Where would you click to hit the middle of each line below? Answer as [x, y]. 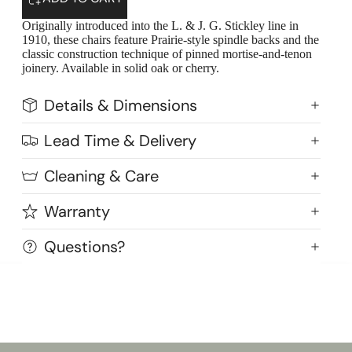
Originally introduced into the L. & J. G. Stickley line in [160, 26]
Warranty [77, 211]
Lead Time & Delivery [120, 141]
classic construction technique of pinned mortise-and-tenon [167, 54]
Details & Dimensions [121, 105]
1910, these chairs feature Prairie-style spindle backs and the [170, 40]
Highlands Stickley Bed [121, 247]
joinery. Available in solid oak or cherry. [121, 68]
